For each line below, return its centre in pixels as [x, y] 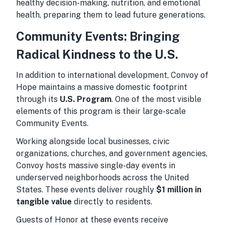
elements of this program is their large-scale [101, 111]
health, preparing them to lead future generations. [111, 15]
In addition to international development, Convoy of [112, 75]
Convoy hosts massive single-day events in [96, 165]
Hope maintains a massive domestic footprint [102, 87]
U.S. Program [86, 99]
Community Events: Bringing [98, 36]
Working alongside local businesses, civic [93, 141]
